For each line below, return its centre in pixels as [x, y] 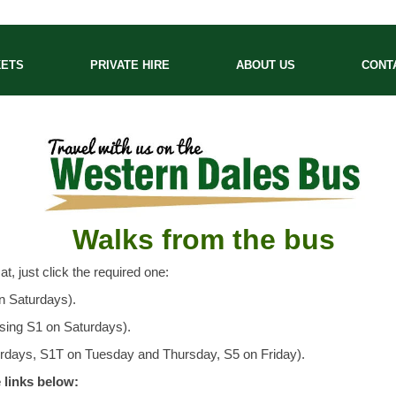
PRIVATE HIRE [130, 65]
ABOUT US [266, 65]
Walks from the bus [203, 240]
